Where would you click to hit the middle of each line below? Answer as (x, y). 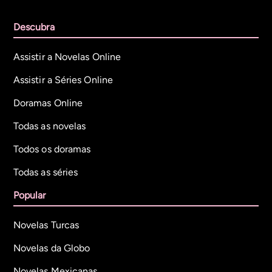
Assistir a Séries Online (63, 80)
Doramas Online (48, 103)
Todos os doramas (52, 149)
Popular (30, 195)
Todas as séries (46, 172)
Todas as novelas (50, 126)
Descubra (34, 27)
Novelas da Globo (52, 248)
